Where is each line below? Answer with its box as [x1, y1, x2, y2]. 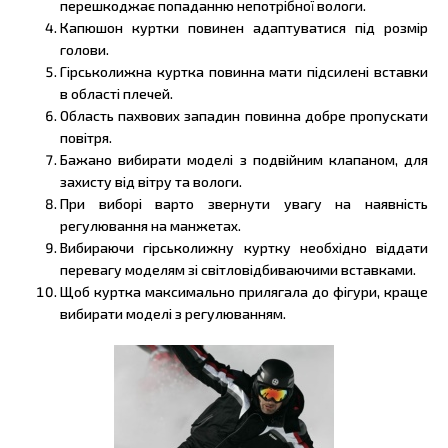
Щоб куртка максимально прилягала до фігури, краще [60, 282, 428, 300]
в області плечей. [60, 84, 173, 102]
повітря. [60, 128, 112, 146]
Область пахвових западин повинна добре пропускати [60, 106, 428, 124]
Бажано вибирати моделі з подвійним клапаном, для [60, 150, 428, 168]
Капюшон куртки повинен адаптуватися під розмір [60, 18, 428, 36]
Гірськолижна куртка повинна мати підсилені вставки [60, 62, 428, 80]
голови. [60, 40, 109, 58]
